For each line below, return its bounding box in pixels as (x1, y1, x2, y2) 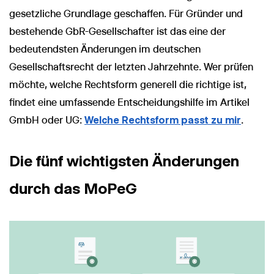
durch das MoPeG (9, 179, 137, 198)
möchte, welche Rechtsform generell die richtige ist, (9, 79, 246, 91)
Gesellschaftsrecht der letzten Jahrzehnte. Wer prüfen (9, 61, 253, 73)
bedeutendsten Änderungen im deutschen (9, 43, 201, 56)
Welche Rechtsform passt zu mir (84, 114, 241, 127)
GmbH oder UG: (9, 114, 84, 127)
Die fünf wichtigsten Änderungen (9, 152, 239, 171)
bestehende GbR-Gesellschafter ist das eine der (9, 26, 226, 38)
